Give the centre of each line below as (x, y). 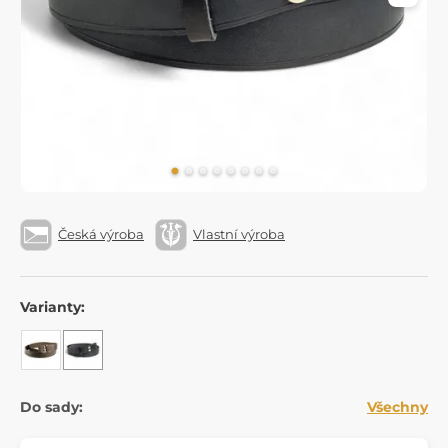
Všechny (397, 406)
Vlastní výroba (239, 234)
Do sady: (51, 406)
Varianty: (52, 306)
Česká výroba (101, 234)
